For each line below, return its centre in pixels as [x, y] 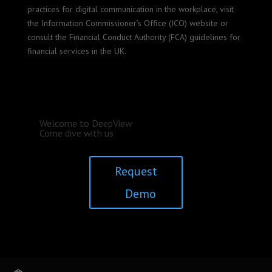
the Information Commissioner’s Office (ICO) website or [127, 23]
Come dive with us [76, 133]
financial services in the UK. [76, 51]
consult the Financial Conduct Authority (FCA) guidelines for [134, 37]
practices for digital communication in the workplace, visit [130, 9]
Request [136, 171]
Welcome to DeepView [86, 123]
